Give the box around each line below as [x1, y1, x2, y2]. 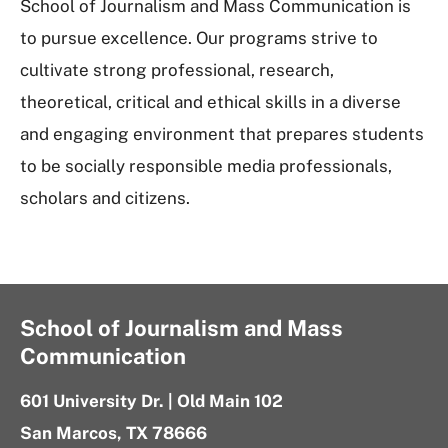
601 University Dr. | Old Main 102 [20, 391, 283, 411]
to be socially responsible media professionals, [20, 156, 392, 176]
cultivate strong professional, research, [20, 60, 334, 80]
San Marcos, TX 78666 [20, 423, 207, 443]
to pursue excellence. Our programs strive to [20, 28, 378, 48]
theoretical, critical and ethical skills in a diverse [20, 92, 401, 112]
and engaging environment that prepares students [20, 124, 424, 144]
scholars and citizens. [20, 188, 194, 208]
